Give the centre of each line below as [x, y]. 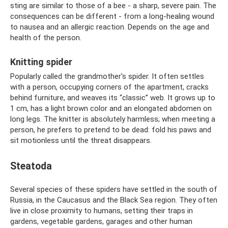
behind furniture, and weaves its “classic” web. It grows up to [113, 98]
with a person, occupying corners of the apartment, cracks [109, 87]
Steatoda [31, 166]
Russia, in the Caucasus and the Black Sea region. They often [114, 200]
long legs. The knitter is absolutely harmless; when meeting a [113, 119]
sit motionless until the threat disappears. [81, 140]
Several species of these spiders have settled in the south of [114, 190]
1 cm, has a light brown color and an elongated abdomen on [111, 108]
